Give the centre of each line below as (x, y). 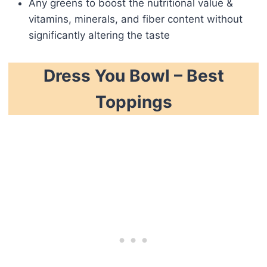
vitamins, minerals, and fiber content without (136, 19)
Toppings (133, 102)
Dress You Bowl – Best (133, 75)
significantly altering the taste (99, 35)
